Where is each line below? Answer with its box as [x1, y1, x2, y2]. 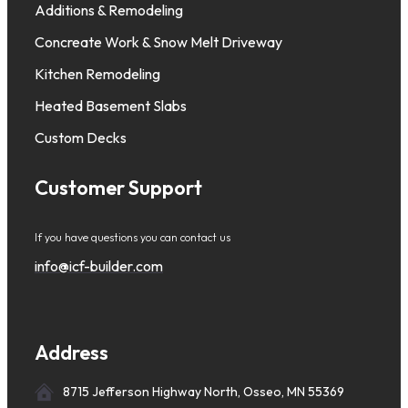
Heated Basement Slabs [35, 97, 187, 116]
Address [35, 340, 108, 366]
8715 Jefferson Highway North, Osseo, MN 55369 [63, 383, 345, 401]
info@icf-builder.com [35, 257, 163, 276]
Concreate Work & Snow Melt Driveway [35, 33, 282, 52]
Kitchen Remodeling [35, 65, 160, 84]
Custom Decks [35, 128, 127, 148]
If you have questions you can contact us [35, 230, 230, 245]
